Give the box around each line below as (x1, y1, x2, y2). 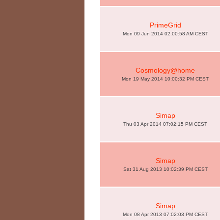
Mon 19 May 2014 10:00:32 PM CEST (122, 76, 209, 82)
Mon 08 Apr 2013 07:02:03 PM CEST (123, 212, 208, 217)
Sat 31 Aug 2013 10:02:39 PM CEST (123, 166, 208, 172)
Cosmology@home (136, 66, 195, 74)
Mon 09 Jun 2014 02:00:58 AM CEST (122, 31, 208, 36)
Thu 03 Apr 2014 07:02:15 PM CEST (123, 121, 207, 127)
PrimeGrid (149, 21, 181, 29)
